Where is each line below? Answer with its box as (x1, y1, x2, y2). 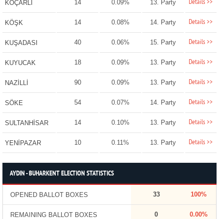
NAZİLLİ (4, 79, 28, 87)
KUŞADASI (4, 39, 38, 47)
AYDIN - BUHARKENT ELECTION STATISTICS (9, 170, 114, 178)
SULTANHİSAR (4, 119, 48, 127)
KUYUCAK (4, 59, 36, 67)
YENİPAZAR (4, 139, 41, 147)
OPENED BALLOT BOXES (10, 191, 88, 199)
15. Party (150, 39, 176, 46)
